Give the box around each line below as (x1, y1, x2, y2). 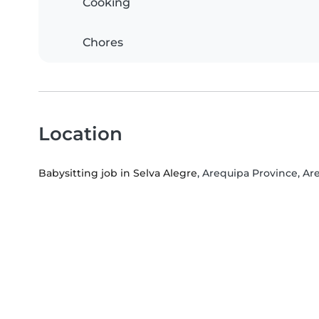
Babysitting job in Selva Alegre (38, 167, 197, 180)
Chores (83, 36, 123, 50)
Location (38, 122, 122, 145)
